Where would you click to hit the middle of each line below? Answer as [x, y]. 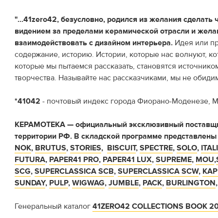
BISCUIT [121, 148]
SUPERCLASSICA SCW [158, 171]
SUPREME [174, 160]
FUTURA [30, 160]
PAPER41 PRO [74, 160]
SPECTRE [156, 148]
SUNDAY [30, 183]
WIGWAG [88, 183]
